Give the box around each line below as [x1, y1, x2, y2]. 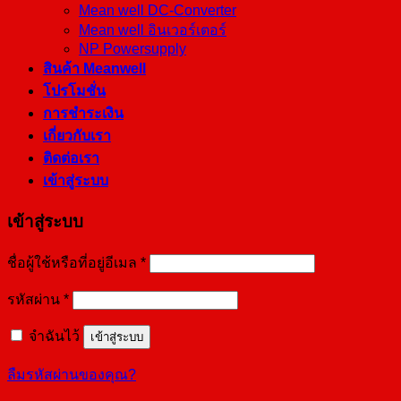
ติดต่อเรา [43, 150, 99, 166]
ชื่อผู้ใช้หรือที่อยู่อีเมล [7, 254, 141, 270]
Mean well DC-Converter [79, 3, 236, 19]
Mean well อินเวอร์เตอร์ [79, 22, 226, 38]
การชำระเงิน [43, 106, 124, 122]
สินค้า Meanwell [43, 61, 146, 77]
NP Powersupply [79, 41, 186, 57]
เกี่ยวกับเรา [43, 128, 111, 144]
